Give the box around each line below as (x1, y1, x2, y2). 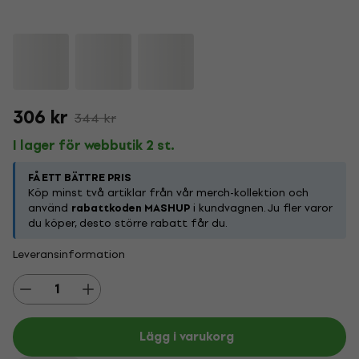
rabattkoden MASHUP (71, 200, 190, 216)
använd (28, 200, 71, 216)
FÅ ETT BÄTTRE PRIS (28, 169, 131, 186)
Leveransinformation (13, 246, 125, 263)
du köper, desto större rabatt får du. (28, 215, 228, 232)
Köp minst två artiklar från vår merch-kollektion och (28, 184, 309, 201)
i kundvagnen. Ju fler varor (190, 200, 333, 216)
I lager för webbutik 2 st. (13, 135, 175, 156)
